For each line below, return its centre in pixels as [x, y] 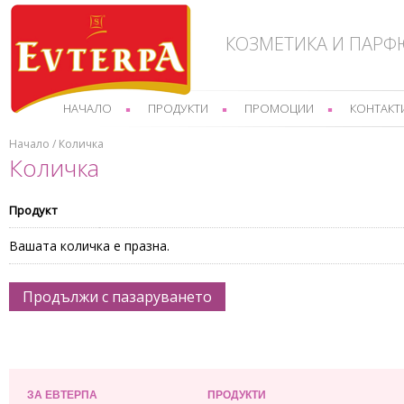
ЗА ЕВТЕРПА [62, 395]
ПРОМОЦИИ [279, 108]
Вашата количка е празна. [89, 246]
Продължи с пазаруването [117, 297]
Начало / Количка [56, 144]
